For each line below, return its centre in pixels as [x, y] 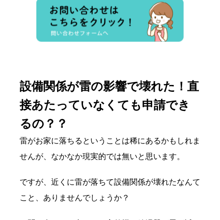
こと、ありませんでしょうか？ [75, 198]
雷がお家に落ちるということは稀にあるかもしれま [110, 141]
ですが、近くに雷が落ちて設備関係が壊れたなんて [110, 182]
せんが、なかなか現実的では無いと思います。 [102, 157]
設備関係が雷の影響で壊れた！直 [109, 86]
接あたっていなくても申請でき [105, 105]
